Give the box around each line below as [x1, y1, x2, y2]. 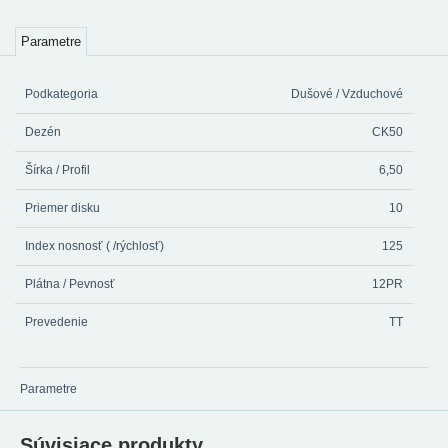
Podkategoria [25, 87, 98, 101]
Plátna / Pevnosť [25, 277, 115, 291]
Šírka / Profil [25, 163, 90, 177]
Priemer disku [25, 201, 100, 215]
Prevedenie [25, 315, 88, 329]
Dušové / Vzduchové [291, 87, 403, 101]
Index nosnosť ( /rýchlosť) [25, 239, 164, 253]
